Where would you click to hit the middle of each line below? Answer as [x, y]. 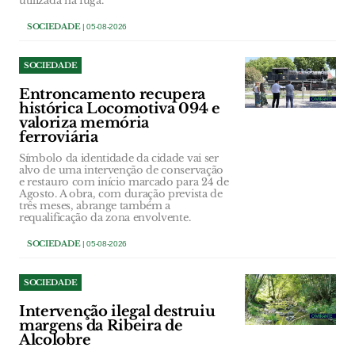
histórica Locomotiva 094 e [120, 108]
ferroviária [59, 137]
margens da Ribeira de [101, 325]
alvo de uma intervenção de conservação [121, 170]
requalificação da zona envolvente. [105, 217]
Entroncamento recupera [113, 94]
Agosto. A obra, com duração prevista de [121, 193]
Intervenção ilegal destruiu [117, 311]
